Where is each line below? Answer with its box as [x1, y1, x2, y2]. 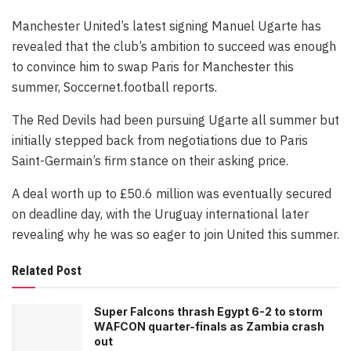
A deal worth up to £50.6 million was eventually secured [12, 186, 331, 202]
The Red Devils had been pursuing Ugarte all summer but [12, 112, 339, 128]
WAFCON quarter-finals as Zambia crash [94, 320, 324, 334]
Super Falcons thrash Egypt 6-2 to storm [94, 305, 323, 319]
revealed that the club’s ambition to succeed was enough [12, 38, 336, 55]
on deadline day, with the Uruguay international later [12, 206, 309, 223]
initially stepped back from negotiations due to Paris [12, 132, 308, 149]
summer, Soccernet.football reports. [12, 79, 217, 96]
